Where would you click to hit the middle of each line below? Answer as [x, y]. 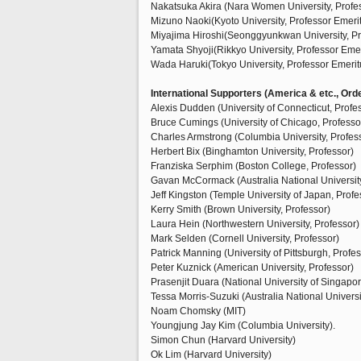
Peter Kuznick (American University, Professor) [252, 268]
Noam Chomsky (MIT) [198, 311]
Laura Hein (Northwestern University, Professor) [255, 224]
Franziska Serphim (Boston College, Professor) [253, 166]
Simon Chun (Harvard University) [223, 340]
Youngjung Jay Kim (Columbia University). [243, 326]
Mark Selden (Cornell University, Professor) [245, 239]
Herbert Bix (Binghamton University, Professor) [252, 151]
